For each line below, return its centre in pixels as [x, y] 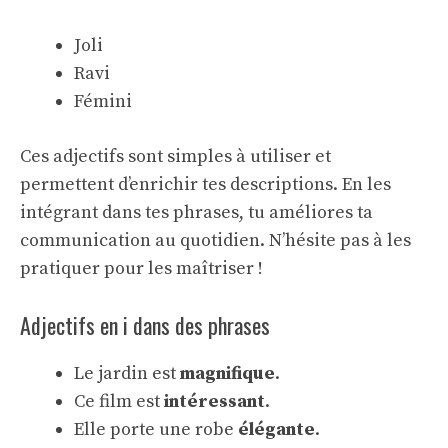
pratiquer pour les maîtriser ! [141, 268]
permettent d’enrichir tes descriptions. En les [205, 184]
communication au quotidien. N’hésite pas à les [215, 240]
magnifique [227, 373]
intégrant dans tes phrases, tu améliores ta [196, 212]
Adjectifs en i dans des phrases [145, 325]
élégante [276, 429]
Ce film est [119, 401]
